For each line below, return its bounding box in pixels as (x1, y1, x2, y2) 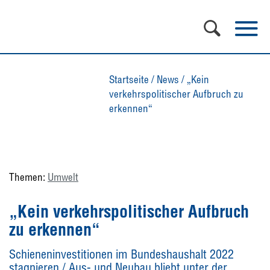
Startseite (109, 73, 149, 86)
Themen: (9, 171, 48, 183)
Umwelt (48, 171, 78, 183)
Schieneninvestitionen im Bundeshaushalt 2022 (9, 246, 234, 262)
